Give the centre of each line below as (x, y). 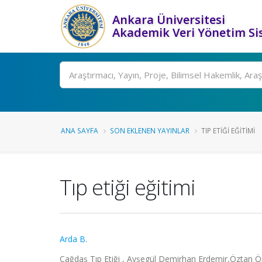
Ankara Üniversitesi (169, 20)
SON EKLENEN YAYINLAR (150, 130)
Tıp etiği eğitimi (127, 187)
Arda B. (73, 239)
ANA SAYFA (80, 130)
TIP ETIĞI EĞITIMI (228, 130)
